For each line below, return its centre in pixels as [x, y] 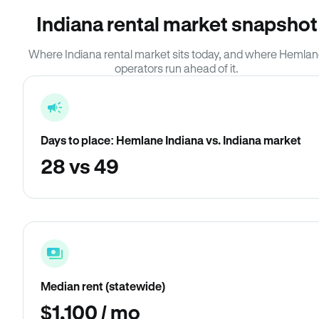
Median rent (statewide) [103, 286]
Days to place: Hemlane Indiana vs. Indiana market [171, 140]
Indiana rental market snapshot [177, 23]
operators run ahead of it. [177, 68]
